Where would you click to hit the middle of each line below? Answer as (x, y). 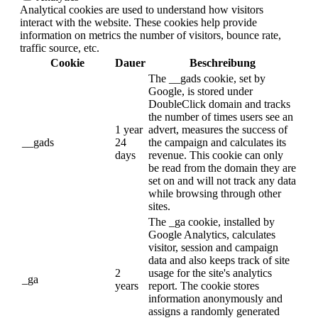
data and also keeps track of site (219, 260)
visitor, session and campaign (213, 247)
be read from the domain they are (222, 168)
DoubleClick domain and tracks (219, 104)
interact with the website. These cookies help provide (138, 22)
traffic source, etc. (60, 48)
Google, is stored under (201, 91)
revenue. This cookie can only (216, 155)
